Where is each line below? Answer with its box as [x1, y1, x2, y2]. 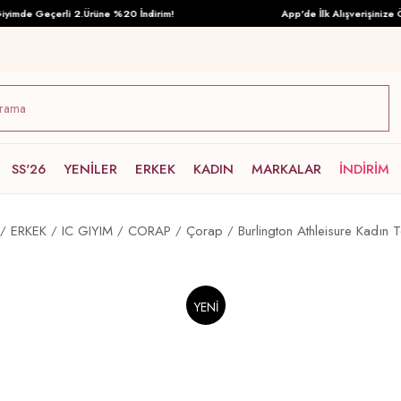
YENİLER [64, 158, 117, 179]
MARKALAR [252, 158, 321, 179]
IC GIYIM [61, 221, 113, 241]
